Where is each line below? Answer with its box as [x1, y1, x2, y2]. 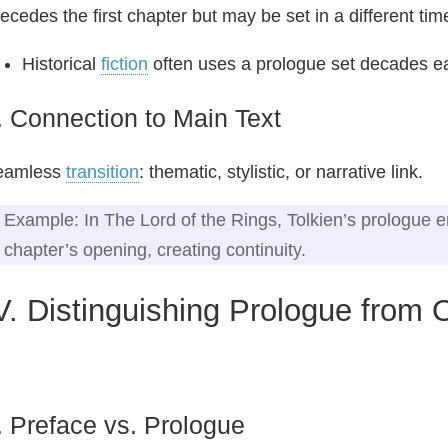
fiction [101, 53, 148, 74]
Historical [22, 53, 101, 74]
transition [66, 161, 139, 182]
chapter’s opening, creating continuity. [4, 239, 306, 260]
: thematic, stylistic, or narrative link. [139, 161, 423, 182]
